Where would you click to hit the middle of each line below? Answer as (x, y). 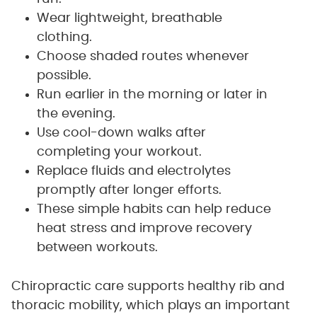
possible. (64, 76)
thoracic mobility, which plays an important (150, 306)
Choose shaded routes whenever (143, 57)
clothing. (64, 38)
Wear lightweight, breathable (129, 19)
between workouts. (97, 248)
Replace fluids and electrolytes (133, 172)
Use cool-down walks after (121, 133)
